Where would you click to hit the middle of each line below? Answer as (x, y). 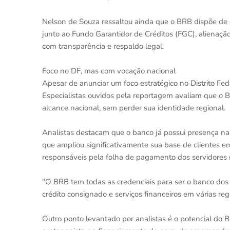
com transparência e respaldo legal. (103, 46)
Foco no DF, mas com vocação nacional (109, 71)
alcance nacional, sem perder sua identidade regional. (134, 108)
